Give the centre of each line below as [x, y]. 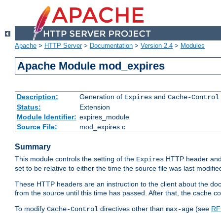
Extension [94, 107]
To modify [31, 209]
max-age [180, 209]
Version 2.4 [157, 46]
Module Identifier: [46, 117]
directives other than [132, 209]
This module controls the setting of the [75, 159]
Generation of [102, 97]
